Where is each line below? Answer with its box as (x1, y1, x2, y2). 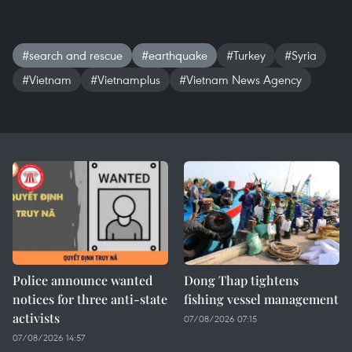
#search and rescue (22, 47, 123, 63)
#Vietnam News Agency (179, 71, 302, 87)
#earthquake (141, 47, 207, 63)
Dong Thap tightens (184, 272, 299, 288)
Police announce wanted (13, 272, 152, 288)
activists (13, 310, 60, 326)
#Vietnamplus (90, 71, 160, 87)
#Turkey (226, 47, 266, 63)
